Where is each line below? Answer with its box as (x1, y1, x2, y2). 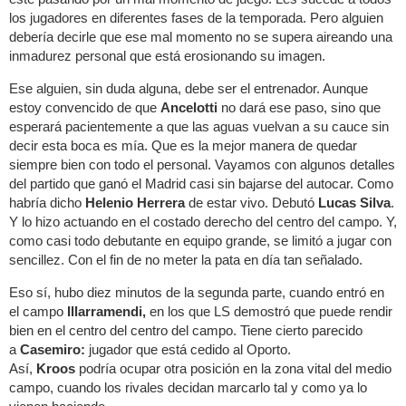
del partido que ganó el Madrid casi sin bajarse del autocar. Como (9, 175, 393, 191)
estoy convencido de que (9, 99, 160, 115)
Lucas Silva (318, 194, 391, 210)
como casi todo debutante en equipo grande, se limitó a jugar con (9, 232, 391, 248)
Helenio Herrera (85, 194, 188, 210)
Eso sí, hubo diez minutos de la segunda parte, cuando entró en (9, 284, 384, 300)
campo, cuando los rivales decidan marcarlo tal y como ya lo (9, 379, 367, 395)
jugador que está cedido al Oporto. (89, 341, 291, 357)
